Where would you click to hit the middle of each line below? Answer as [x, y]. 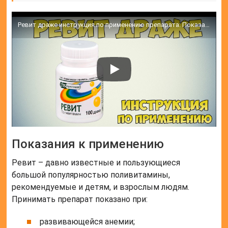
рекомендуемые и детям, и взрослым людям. [101, 187]
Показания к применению [88, 144]
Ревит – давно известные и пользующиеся [96, 163]
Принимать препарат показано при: [80, 199]
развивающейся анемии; [88, 222]
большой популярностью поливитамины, [91, 175]
